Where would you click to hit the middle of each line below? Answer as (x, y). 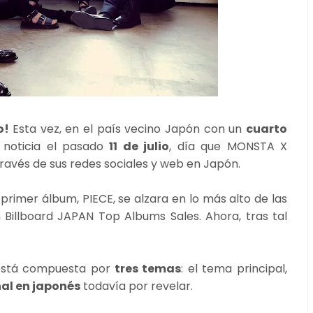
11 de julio (139, 146)
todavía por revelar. (138, 286)
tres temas (146, 268)
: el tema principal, (234, 268)
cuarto (267, 129)
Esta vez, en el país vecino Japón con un (129, 129)
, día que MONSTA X (228, 146)
